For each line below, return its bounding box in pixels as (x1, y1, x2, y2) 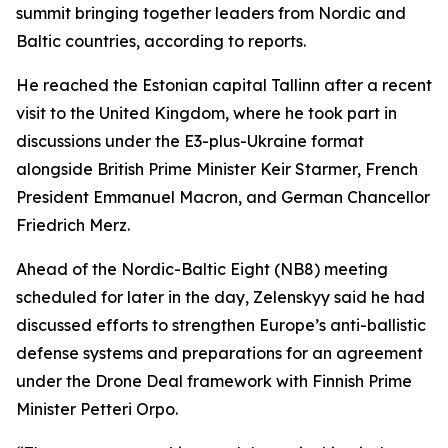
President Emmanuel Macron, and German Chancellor (16, 187, 430, 207)
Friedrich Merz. (16, 215, 130, 235)
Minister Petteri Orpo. (16, 399, 178, 419)
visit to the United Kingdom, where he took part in (16, 103, 397, 123)
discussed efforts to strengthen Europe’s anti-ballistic (16, 315, 426, 335)
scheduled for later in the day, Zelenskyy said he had (16, 287, 425, 307)
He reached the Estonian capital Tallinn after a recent (16, 75, 432, 95)
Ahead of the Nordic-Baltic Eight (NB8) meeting (16, 259, 388, 279)
